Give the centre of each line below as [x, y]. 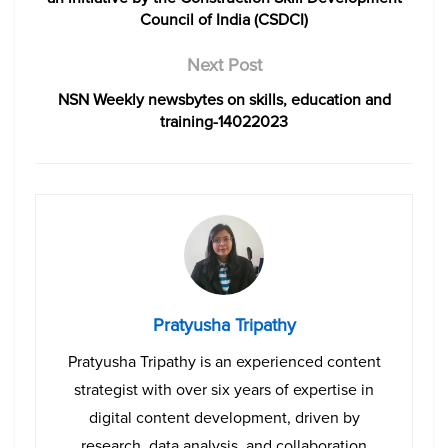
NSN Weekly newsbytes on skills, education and [224, 100]
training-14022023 [224, 122]
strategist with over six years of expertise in [224, 390]
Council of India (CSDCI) [224, 20]
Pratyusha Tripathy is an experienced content [224, 362]
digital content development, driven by [224, 418]
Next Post [224, 65]
